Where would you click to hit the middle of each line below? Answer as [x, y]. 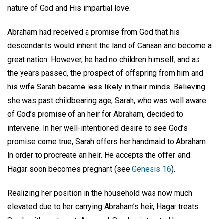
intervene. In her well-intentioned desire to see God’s [98, 128]
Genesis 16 [152, 169]
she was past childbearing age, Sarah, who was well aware [107, 100]
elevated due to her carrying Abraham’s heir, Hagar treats [103, 206]
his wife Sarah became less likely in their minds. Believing [106, 87]
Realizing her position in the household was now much [100, 193]
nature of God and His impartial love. [69, 8]
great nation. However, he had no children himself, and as [104, 59]
